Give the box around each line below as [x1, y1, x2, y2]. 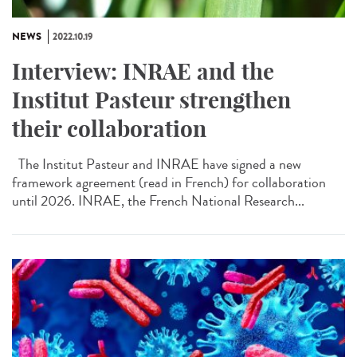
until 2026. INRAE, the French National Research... [12, 190, 304, 212]
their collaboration [12, 115, 206, 143]
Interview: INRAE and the [12, 57, 274, 86]
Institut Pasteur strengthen [12, 86, 291, 115]
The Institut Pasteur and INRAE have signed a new [12, 154, 301, 175]
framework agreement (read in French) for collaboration [12, 172, 326, 194]
